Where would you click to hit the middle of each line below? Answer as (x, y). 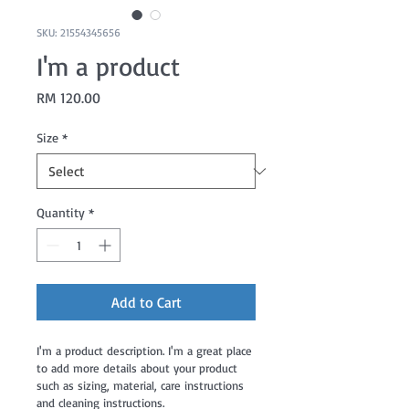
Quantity (61, 212)
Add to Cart (146, 302)
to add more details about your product (139, 368)
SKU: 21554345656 (79, 32)
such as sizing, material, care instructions (142, 385)
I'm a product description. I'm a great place (146, 351)
